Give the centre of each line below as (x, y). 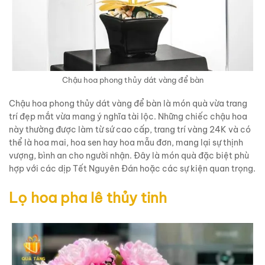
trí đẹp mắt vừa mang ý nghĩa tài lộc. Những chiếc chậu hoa (128, 116)
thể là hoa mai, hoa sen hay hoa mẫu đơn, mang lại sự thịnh (126, 142)
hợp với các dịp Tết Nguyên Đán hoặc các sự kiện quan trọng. (132, 168)
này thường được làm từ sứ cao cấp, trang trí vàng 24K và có (130, 129)
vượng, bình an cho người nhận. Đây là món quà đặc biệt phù (129, 155)
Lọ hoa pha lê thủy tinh (88, 197)
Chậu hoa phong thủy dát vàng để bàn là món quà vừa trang (128, 103)
